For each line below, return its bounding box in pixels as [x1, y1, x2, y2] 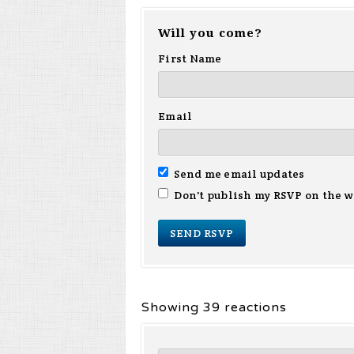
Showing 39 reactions [141, 299, 287, 315]
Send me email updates [171, 167, 305, 181]
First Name [158, 51, 222, 66]
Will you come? [158, 26, 262, 40]
